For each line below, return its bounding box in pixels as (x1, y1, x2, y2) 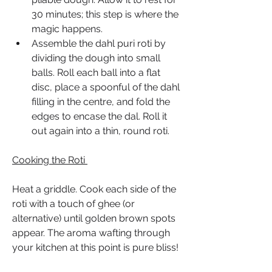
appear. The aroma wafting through (12, 227, 170, 239)
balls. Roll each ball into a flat (32, 67, 160, 78)
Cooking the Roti (12, 154, 87, 166)
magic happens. (32, 23, 103, 35)
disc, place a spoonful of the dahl (32, 81, 180, 93)
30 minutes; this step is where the (32, 8, 178, 20)
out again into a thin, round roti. (32, 125, 169, 137)
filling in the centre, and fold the (32, 96, 170, 107)
